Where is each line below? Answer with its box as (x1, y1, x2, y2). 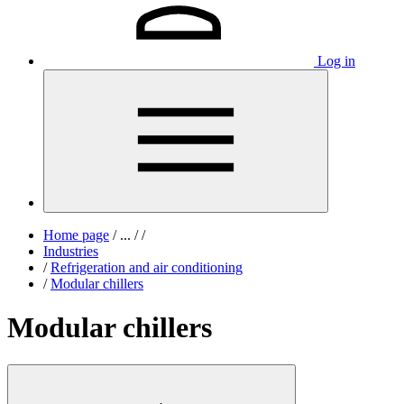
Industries (43, 243, 98, 259)
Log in (317, 53, 355, 69)
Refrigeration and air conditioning (50, 260, 243, 275)
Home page (43, 227, 109, 243)
